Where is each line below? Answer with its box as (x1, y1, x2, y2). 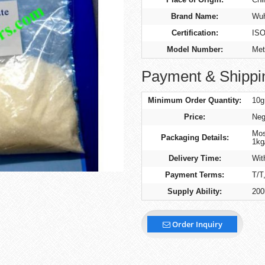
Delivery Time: (168, 153, 221, 163)
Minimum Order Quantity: (148, 95, 241, 105)
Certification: (171, 28, 218, 38)
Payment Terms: (165, 170, 224, 179)
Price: (184, 112, 205, 121)
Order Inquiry (170, 218, 222, 230)
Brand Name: (171, 12, 218, 21)
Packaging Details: (160, 132, 229, 142)
